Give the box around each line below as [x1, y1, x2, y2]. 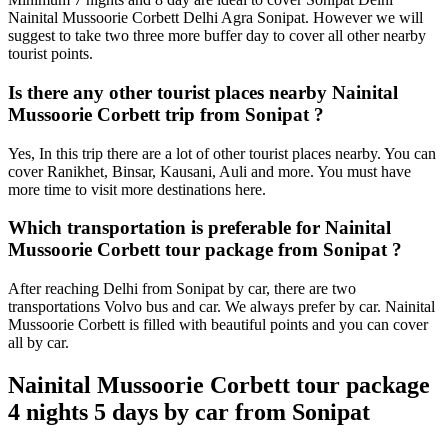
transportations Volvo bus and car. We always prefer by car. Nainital [8, 297, 435, 315]
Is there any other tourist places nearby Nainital [8, 81, 398, 103]
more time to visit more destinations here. [8, 180, 266, 198]
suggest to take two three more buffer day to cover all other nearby [8, 27, 426, 45]
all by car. [8, 333, 69, 351]
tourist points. [8, 45, 93, 63]
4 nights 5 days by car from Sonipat [8, 398, 370, 425]
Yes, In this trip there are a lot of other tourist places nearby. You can [8, 144, 436, 162]
